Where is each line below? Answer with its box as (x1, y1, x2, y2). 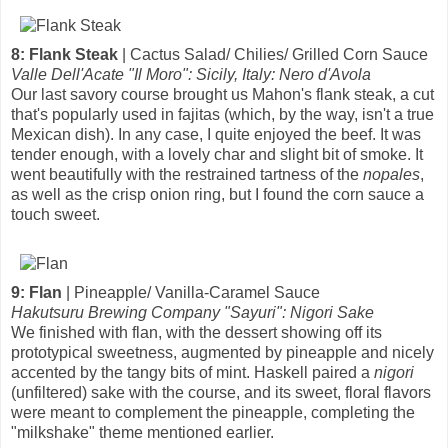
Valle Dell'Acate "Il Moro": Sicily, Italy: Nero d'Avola (11, 65, 371, 83)
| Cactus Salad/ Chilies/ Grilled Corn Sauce (118, 45, 428, 63)
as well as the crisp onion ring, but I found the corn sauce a (11, 185, 424, 203)
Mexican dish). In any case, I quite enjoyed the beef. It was (11, 125, 421, 143)
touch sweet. (11, 205, 100, 223)
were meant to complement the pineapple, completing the (11, 403, 415, 421)
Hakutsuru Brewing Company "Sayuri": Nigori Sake (11, 303, 374, 321)
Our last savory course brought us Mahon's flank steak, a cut (11, 85, 434, 103)
